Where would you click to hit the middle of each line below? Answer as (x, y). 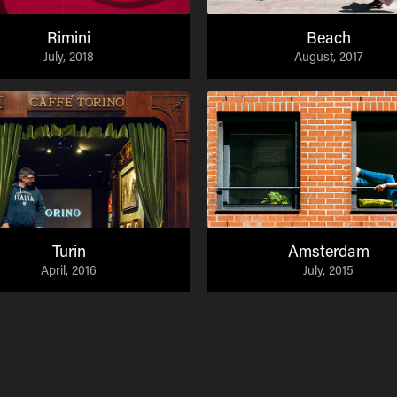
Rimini (69, 37)
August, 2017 (328, 56)
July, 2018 (69, 56)
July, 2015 (328, 269)
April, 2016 (69, 269)
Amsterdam (328, 250)
